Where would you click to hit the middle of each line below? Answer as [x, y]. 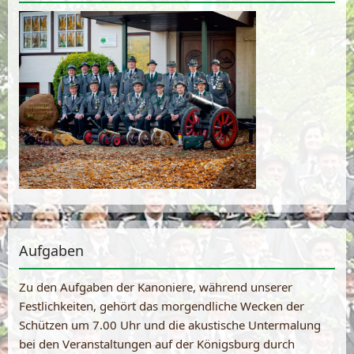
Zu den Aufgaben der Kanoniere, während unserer [156, 287]
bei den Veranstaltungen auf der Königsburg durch [157, 344]
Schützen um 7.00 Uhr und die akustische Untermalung [170, 325]
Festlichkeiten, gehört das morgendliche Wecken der [162, 306]
